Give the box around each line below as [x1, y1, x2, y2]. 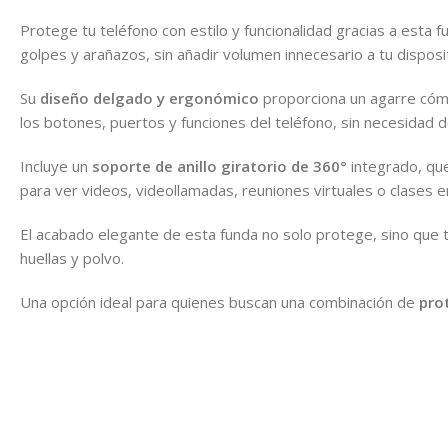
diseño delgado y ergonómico [40, 88, 259, 109]
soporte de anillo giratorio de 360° [92, 156, 347, 177]
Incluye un [20, 156, 92, 177]
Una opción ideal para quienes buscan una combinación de [20, 292, 419, 313]
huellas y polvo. [20, 248, 124, 269]
